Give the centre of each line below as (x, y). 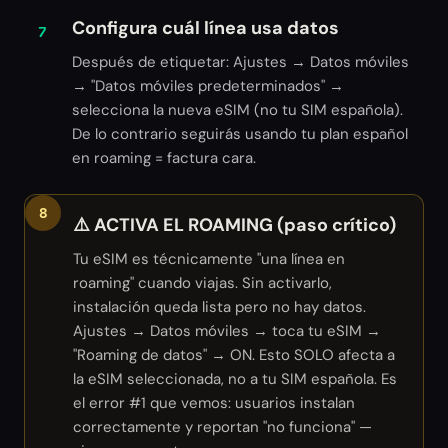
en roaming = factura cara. (164, 158)
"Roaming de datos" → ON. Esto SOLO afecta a (234, 355)
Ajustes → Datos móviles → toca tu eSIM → (227, 331)
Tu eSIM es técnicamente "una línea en (209, 259)
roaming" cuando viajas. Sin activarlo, (202, 283)
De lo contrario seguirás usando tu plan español (240, 134)
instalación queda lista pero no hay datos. (219, 307)
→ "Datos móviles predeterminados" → (208, 86)
